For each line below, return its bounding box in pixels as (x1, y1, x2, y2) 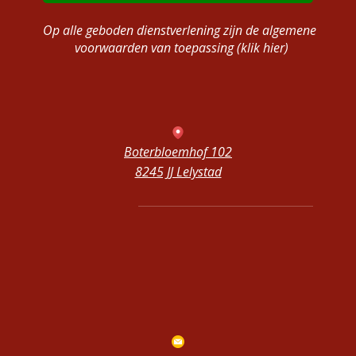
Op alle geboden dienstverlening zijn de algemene (43, 21, 319, 39)
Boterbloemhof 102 (124, 143, 232, 161)
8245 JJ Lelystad (134, 163, 222, 181)
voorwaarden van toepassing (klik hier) (74, 39, 288, 56)
